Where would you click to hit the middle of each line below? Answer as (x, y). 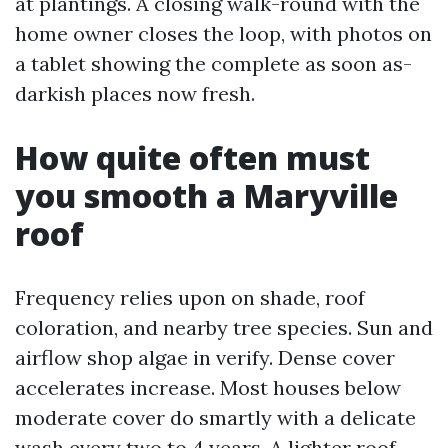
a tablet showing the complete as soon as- (213, 63)
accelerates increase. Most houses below (208, 387)
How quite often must (192, 157)
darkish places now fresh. (135, 93)
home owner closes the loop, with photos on (223, 33)
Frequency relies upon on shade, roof (190, 297)
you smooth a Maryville (206, 195)
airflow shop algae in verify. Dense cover (205, 357)
